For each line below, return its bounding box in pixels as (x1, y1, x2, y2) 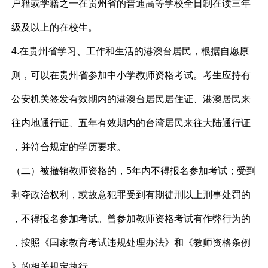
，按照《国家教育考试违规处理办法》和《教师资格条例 (11, 237, 251, 248)
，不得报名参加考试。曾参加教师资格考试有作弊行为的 (11, 214, 251, 224)
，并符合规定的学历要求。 (11, 142, 127, 152)
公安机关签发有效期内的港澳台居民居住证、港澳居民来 (11, 94, 251, 104)
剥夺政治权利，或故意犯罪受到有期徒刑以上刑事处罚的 (11, 190, 251, 200)
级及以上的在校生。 (11, 22, 98, 32)
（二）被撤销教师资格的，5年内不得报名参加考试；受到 (11, 166, 257, 176)
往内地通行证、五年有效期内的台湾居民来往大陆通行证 (11, 118, 251, 128)
